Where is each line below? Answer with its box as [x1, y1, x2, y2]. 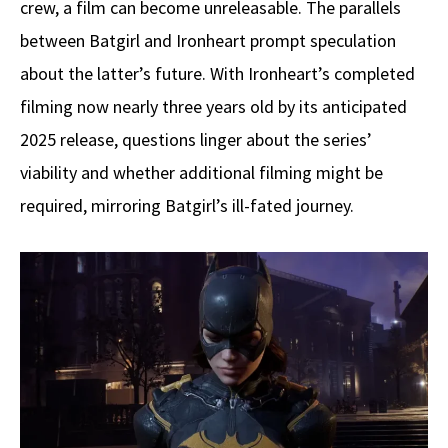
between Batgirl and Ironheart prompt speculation [20, 29, 396, 53]
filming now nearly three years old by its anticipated [20, 95, 407, 119]
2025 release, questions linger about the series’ [20, 128, 372, 152]
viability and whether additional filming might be [20, 161, 383, 185]
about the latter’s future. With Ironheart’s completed [20, 62, 415, 86]
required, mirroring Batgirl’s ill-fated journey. [20, 194, 354, 218]
